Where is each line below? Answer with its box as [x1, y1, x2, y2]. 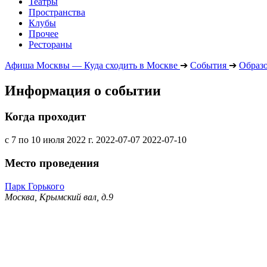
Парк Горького [5, 181, 64, 191]
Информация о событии [5, 82, 161, 98]
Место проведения [5, 156, 99, 169]
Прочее [29, 28, 58, 39]
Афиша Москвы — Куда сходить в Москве [5, 60, 178, 70]
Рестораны [29, 39, 72, 49]
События [190, 60, 226, 70]
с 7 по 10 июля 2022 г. [5, 135, 94, 145]
